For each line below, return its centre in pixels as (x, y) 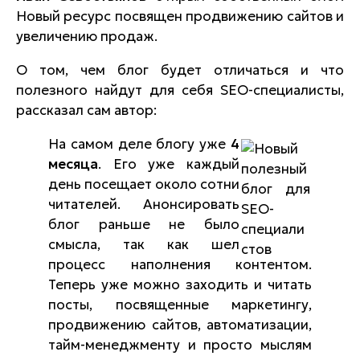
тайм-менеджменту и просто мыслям (180, 345)
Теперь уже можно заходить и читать (180, 284)
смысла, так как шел (144, 244)
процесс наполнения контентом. (180, 264)
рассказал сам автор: (86, 110)
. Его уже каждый (169, 164)
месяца (73, 164)
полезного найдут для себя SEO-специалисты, (180, 90)
